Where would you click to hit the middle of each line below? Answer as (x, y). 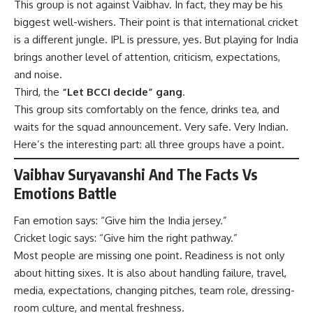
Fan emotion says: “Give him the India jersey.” (121, 221)
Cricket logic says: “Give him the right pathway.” (126, 238)
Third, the (38, 92)
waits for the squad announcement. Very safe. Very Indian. (151, 126)
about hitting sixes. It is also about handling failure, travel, (150, 273)
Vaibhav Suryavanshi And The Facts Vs (136, 174)
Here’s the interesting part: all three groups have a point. (149, 144)
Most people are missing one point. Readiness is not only (149, 256)
